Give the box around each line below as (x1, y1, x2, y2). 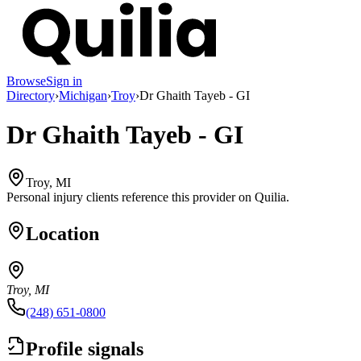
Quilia (255, 189, 286, 204)
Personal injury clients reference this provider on (6, 189, 251, 204)
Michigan (59, 88, 107, 102)
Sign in (46, 73, 82, 88)
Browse (6, 73, 46, 88)
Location (26, 222, 99, 244)
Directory (6, 88, 55, 102)
